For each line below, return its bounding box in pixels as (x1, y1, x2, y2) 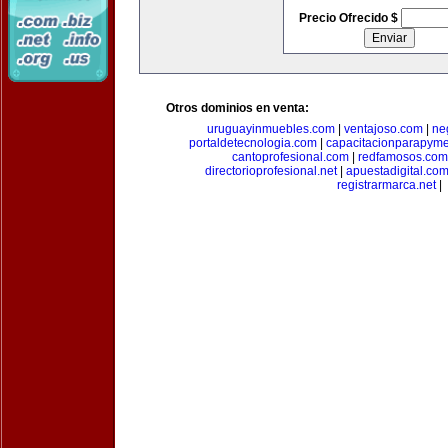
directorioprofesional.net (205, 164, 337, 178)
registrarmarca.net (336, 178, 436, 192)
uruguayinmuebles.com (206, 122, 335, 136)
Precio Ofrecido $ (298, 11, 401, 25)
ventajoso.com (343, 122, 423, 136)
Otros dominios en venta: (166, 101, 309, 115)
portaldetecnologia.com (188, 136, 317, 150)
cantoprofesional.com (232, 150, 349, 164)
